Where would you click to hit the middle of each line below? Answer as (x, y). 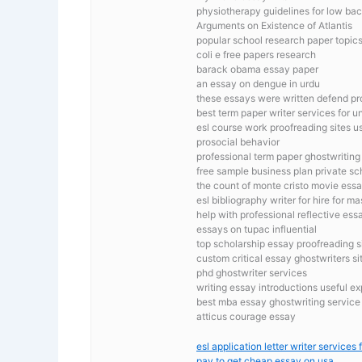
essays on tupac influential (257, 229)
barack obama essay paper (257, 69)
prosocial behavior (238, 141)
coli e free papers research (256, 54)
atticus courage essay (246, 316)
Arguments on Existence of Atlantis (274, 25)
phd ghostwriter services (252, 272)
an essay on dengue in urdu (258, 83)
